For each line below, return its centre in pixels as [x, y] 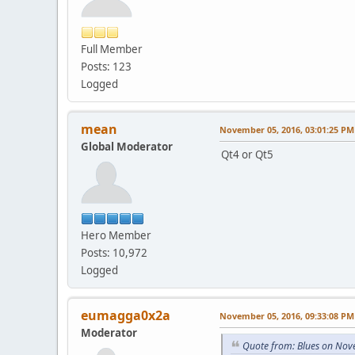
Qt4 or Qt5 [247, 154]
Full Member [112, 49]
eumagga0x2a [126, 315]
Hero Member [116, 235]
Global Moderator [127, 146]
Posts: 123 [106, 66]
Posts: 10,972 [114, 252]
